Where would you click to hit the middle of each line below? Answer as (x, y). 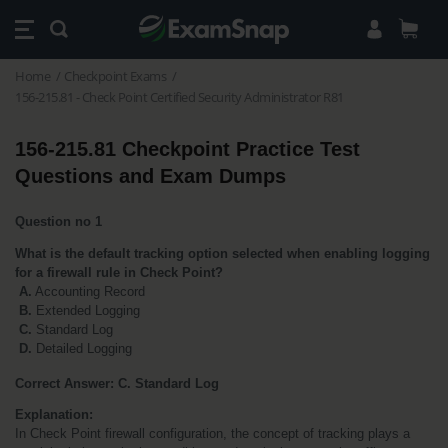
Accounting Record (88, 291)
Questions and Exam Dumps (150, 176)
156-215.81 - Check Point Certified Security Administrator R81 (179, 97)
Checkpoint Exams (115, 76)
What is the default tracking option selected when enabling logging (222, 253)
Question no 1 (58, 221)
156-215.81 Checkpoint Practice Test (187, 149)
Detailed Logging (82, 348)
